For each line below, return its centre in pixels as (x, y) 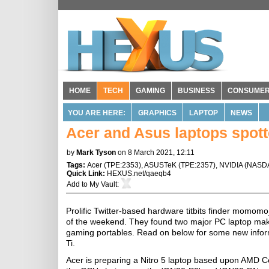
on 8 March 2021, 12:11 (156, 153)
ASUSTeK (160, 165)
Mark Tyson (96, 153)
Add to (78, 184)
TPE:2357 (197, 165)
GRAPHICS (157, 113)
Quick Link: (87, 174)
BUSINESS (196, 91)
